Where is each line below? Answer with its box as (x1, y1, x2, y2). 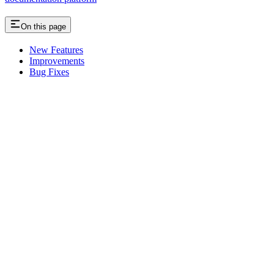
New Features (29, 45, 83, 56)
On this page (21, 21, 66, 31)
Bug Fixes (29, 67, 69, 78)
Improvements (29, 56, 84, 67)
